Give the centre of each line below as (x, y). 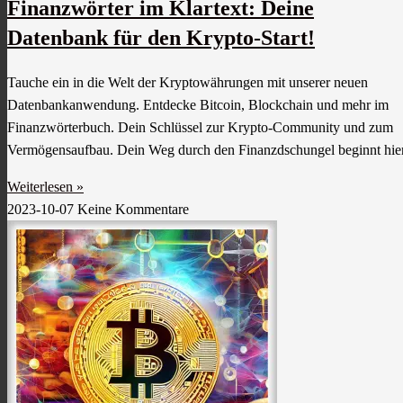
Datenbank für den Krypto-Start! (161, 37)
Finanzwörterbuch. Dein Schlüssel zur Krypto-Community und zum (200, 127)
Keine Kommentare (133, 209)
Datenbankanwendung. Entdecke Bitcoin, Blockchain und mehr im (198, 104)
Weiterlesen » (45, 186)
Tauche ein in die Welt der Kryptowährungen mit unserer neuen (188, 82)
